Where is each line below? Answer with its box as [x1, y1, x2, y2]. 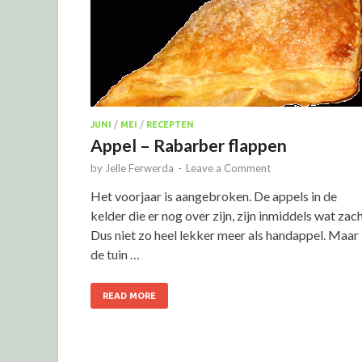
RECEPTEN [146, 119, 194, 129]
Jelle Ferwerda [105, 161, 174, 175]
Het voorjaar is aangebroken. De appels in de [90, 187, 337, 204]
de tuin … [90, 246, 140, 262]
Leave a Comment [186, 161, 271, 175]
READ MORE [103, 290, 156, 301]
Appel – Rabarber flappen [90, 134, 287, 155]
